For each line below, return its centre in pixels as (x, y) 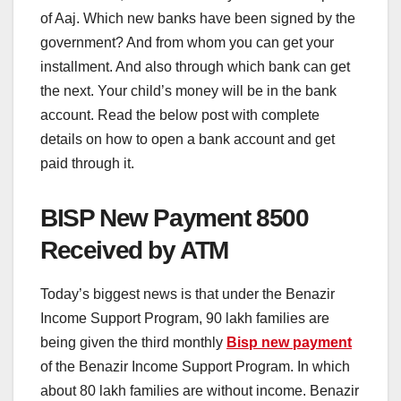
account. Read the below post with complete (180, 115)
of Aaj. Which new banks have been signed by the (198, 18)
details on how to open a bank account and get (188, 139)
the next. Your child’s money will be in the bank (188, 90)
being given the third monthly (133, 343)
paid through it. (87, 163)
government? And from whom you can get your (187, 42)
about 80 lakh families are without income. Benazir (200, 391)
